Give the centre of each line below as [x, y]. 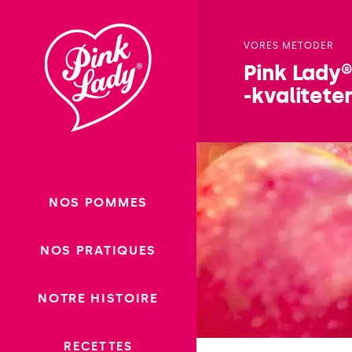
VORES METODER [289, 46]
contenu [33, 55]
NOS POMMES [98, 202]
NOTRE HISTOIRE [98, 298]
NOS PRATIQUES [98, 250]
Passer [27, 16]
